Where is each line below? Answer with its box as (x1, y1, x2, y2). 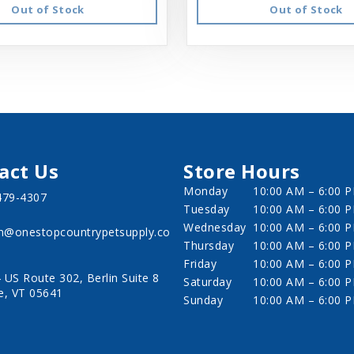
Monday (183, 183, 228, 199)
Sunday (183, 292, 223, 308)
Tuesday (183, 201, 230, 217)
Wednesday (183, 220, 247, 235)
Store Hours (183, 158, 300, 185)
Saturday (183, 274, 232, 290)
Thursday (183, 238, 234, 254)
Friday (183, 256, 217, 272)
